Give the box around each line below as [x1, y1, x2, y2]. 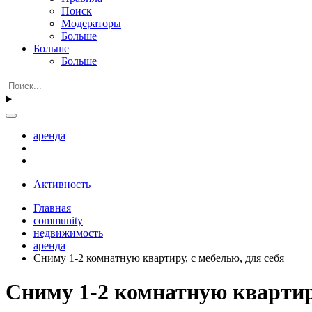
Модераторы [61, 17, 121, 29]
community [33, 214, 83, 226]
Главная [33, 201, 71, 214]
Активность [33, 178, 91, 190]
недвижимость [33, 226, 103, 239]
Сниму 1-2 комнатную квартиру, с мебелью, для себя [33, 251, 284, 264]
